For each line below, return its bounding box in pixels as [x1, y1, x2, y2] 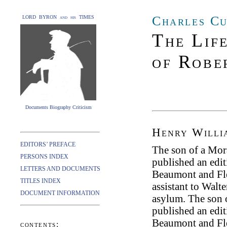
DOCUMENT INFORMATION [20, 190, 100, 197]
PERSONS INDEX [20, 153, 68, 160]
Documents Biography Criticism [25, 104, 92, 110]
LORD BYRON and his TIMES [22, 14, 94, 20]
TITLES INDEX [20, 177, 61, 184]
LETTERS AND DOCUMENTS [20, 165, 100, 172]
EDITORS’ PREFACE [20, 141, 75, 148]
